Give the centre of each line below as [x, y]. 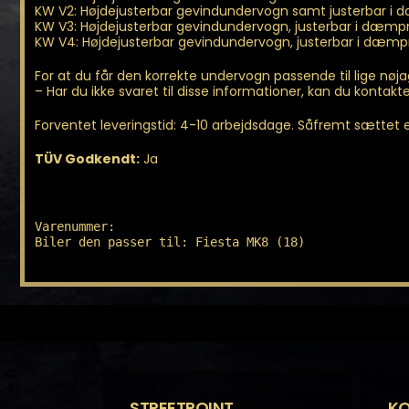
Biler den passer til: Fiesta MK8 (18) [170, 241]
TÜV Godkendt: [87, 158]
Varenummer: [79, 226]
